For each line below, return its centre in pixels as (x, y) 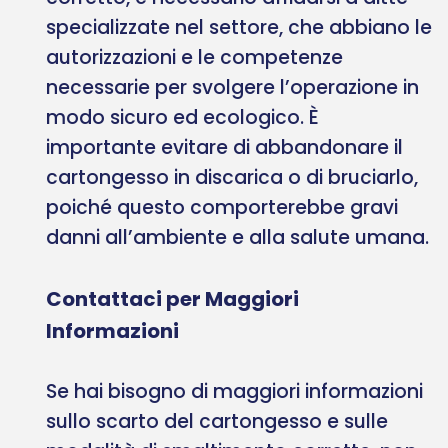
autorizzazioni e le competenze (194, 57)
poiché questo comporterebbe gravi (222, 207)
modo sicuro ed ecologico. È (182, 117)
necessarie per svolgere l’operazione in (232, 87)
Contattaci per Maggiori (172, 298)
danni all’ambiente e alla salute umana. (237, 237)
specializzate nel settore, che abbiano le (239, 27)
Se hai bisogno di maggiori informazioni (234, 391)
